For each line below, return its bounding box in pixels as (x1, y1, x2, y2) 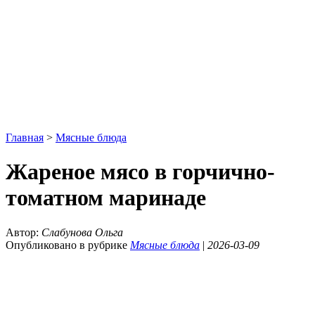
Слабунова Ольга (41, 226, 123, 238)
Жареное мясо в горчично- (6, 159, 275, 185)
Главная (6, 131, 44, 143)
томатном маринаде (6, 185, 206, 211)
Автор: (6, 226, 41, 238)
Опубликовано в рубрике (6, 238, 130, 251)
